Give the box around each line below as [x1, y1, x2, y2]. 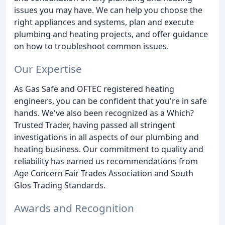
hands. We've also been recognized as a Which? [14, 107, 194, 119]
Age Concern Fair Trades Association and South [14, 167, 193, 179]
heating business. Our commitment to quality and [14, 143, 203, 155]
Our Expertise [14, 61, 82, 76]
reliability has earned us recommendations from [14, 155, 198, 167]
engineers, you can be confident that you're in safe [14, 95, 207, 106]
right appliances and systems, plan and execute [14, 16, 194, 28]
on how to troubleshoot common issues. [14, 40, 169, 52]
